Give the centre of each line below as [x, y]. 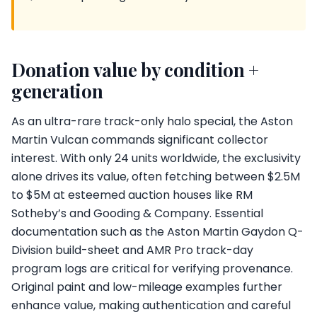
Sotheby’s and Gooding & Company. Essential [137, 213]
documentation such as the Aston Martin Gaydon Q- [157, 232]
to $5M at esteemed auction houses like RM [132, 195]
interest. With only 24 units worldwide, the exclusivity [156, 158]
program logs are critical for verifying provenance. [152, 269]
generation [57, 91]
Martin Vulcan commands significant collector [140, 140]
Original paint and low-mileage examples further [147, 287]
